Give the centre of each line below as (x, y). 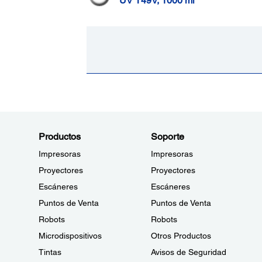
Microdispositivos (70, 236)
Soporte (167, 137)
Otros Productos (181, 236)
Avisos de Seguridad (188, 252)
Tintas (50, 252)
